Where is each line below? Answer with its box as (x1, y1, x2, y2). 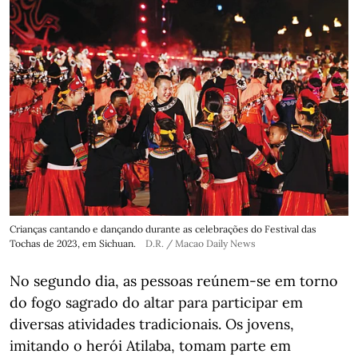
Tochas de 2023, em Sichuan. (10, 237, 136, 249)
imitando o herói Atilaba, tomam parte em (10, 336, 291, 355)
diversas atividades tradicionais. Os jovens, (10, 315, 294, 333)
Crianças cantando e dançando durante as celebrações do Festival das (10, 223, 316, 235)
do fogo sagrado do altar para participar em (10, 293, 303, 312)
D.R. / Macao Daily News (145, 237, 256, 249)
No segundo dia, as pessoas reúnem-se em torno (10, 272, 338, 290)
